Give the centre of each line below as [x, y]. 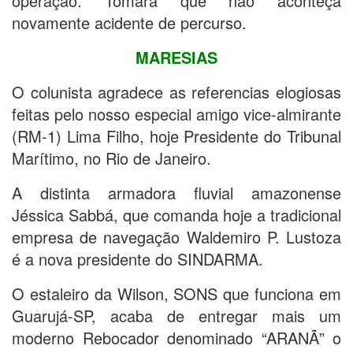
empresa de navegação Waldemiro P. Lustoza [176, 237]
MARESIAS [176, 58]
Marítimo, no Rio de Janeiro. [111, 158]
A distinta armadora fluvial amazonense [176, 193]
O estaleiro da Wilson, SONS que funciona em [176, 294]
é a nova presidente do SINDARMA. [137, 259]
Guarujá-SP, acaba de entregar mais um [176, 316]
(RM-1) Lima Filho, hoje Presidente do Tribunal [176, 136]
